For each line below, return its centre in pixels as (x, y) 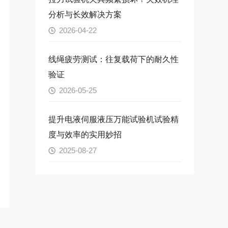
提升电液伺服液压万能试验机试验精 (113, 120)
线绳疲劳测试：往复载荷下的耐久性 (113, 60)
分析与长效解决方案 (85, 15)
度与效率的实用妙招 (85, 135)
